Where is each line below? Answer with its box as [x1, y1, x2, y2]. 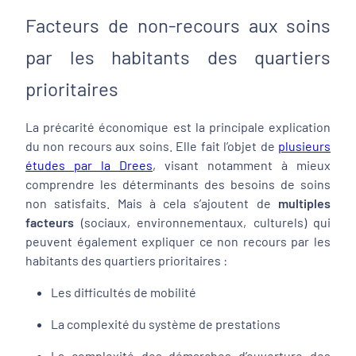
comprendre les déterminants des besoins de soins [25, 176, 331, 192]
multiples [278, 195, 331, 211]
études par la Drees [25, 157, 153, 172]
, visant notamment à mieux [153, 157, 331, 172]
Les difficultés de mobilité [51, 284, 199, 300]
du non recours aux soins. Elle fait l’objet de [25, 138, 278, 153]
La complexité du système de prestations [51, 316, 281, 331]
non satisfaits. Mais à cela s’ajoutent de [25, 195, 278, 211]
